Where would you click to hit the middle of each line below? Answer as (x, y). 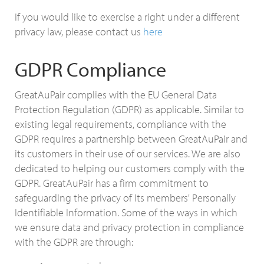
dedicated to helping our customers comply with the (130, 168)
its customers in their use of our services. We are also (128, 154)
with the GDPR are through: (74, 242)
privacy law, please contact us (79, 32)
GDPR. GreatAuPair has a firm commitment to (112, 183)
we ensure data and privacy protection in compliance (129, 227)
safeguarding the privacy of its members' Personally (125, 198)
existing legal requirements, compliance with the (121, 124)
